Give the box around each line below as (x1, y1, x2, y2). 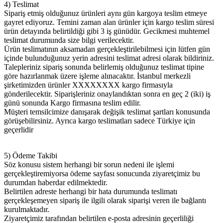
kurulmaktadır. (4, 205, 49, 214)
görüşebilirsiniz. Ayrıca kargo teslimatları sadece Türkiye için (4, 116, 195, 125)
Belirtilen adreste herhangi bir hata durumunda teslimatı (4, 187, 177, 196)
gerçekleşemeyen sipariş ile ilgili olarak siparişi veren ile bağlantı (4, 196, 206, 205)
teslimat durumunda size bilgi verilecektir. (4, 35, 136, 44)
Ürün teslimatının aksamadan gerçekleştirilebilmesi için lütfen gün (4, 44, 210, 53)
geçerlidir (4, 125, 33, 134)
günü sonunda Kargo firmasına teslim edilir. (4, 98, 143, 107)
